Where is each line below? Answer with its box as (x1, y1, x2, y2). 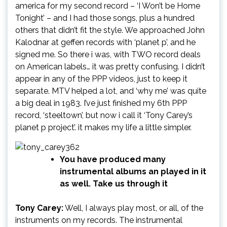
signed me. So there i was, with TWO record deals (15, 49, 201, 59)
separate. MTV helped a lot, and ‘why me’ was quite (15, 86, 206, 96)
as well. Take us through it (60, 178, 168, 188)
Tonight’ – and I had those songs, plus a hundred (15, 13, 195, 23)
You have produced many (60, 154, 166, 164)
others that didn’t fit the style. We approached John (15, 25, 205, 35)
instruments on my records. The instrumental (15, 215, 182, 225)
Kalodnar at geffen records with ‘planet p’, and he (15, 37, 196, 47)
